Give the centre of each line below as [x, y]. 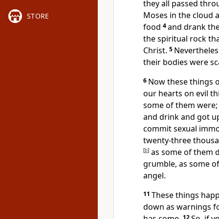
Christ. [155, 50]
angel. [154, 175]
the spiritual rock [175, 39]
